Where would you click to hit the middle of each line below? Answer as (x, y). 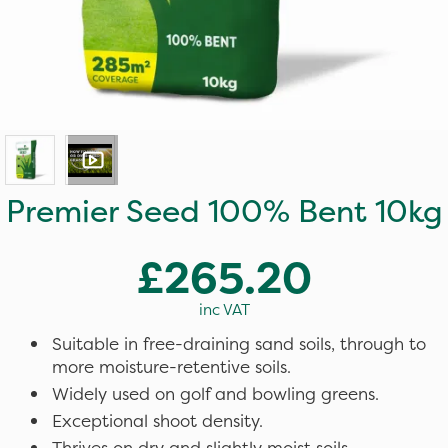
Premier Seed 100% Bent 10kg (224, 211)
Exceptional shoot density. (157, 420)
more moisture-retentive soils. (171, 366)
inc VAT (224, 309)
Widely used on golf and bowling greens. (215, 393)
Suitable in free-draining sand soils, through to (239, 343)
